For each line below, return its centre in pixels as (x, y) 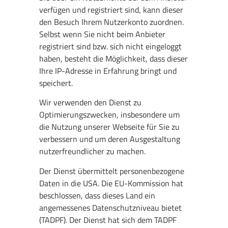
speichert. (56, 83)
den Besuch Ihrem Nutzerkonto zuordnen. (112, 22)
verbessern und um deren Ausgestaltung (110, 139)
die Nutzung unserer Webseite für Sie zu (110, 127)
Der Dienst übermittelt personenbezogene (112, 171)
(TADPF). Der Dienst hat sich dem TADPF (108, 220)
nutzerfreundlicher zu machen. (93, 151)
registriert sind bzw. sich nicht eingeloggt (111, 46)
